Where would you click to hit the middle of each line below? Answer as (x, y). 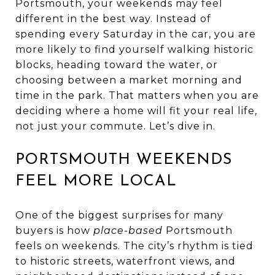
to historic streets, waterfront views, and (126, 261)
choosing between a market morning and (129, 80)
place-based (128, 230)
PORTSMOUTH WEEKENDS (124, 160)
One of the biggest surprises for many (119, 215)
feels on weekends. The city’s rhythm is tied (134, 246)
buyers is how (54, 230)
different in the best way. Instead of (113, 19)
